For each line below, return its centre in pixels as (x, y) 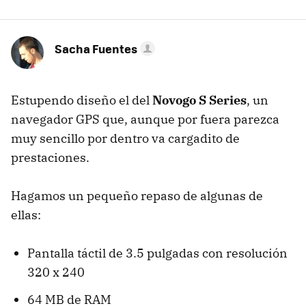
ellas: (26, 215)
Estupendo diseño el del (82, 100)
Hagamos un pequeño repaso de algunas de (137, 196)
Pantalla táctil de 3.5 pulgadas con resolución (157, 253)
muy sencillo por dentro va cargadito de (125, 138)
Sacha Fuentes (96, 48)
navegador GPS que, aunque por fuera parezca (145, 119)
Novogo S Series (199, 100)
